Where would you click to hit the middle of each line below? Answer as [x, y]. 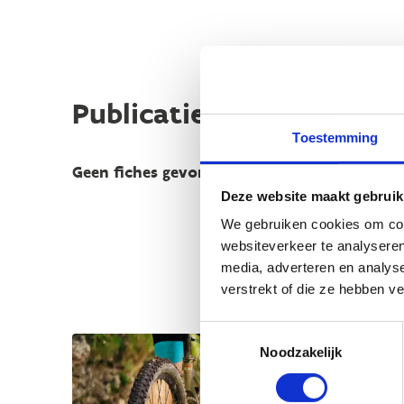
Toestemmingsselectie [266, 331]
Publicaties [145, 114]
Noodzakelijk [301, 352]
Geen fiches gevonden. [156, 172]
